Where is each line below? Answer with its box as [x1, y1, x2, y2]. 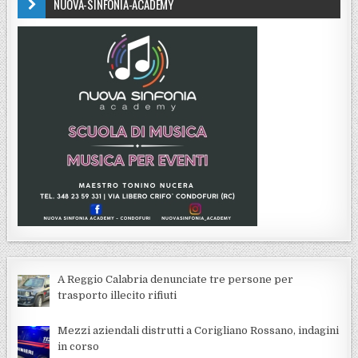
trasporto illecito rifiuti [58, 289, 177, 302]
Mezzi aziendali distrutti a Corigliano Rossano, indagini [58, 324, 340, 336]
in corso [58, 340, 100, 352]
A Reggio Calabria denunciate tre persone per [58, 273, 294, 286]
